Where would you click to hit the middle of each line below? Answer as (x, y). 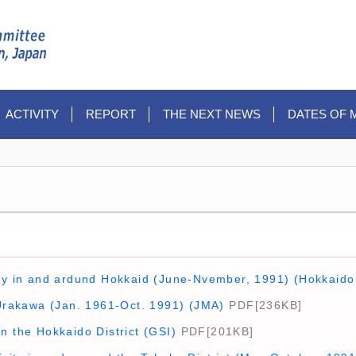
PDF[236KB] (263, 305)
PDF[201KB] (215, 331)
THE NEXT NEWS (212, 114)
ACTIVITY (32, 114)
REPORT (111, 114)
